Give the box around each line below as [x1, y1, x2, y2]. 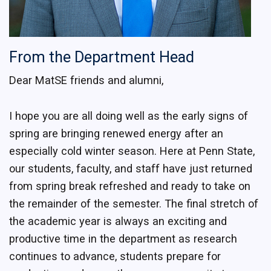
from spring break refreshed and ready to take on [9, 179, 250, 192]
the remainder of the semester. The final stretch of [9, 197, 258, 210]
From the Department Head [9, 48, 194, 66]
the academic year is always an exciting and [9, 214, 227, 227]
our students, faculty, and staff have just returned [9, 162, 252, 175]
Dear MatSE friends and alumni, [9, 73, 163, 87]
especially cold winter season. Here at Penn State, [9, 144, 255, 157]
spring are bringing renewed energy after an [9, 126, 223, 140]
